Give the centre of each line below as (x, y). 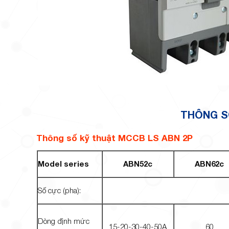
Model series (63, 163)
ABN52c (138, 163)
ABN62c (209, 163)
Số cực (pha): (59, 190)
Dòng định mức (63, 221)
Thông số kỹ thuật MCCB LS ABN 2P (115, 138)
